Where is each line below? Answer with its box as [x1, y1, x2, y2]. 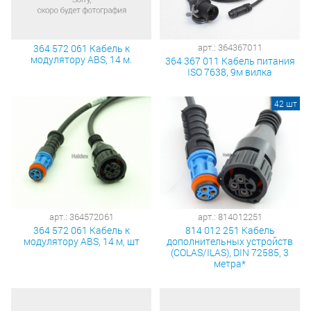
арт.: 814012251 [197, 210, 262, 223]
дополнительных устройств [167, 234, 293, 248]
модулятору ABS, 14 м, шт [23, 234, 140, 248]
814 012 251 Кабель [185, 223, 275, 237]
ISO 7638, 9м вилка [187, 65, 272, 79]
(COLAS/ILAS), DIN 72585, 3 [171, 245, 289, 259]
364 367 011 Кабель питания [165, 54, 295, 68]
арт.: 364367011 [197, 41, 262, 54]
